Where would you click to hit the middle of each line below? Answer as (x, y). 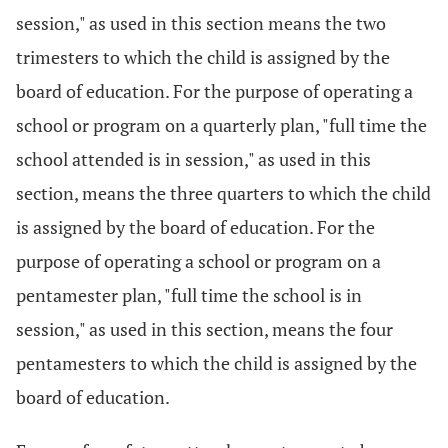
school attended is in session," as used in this (193, 159)
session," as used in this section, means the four (204, 329)
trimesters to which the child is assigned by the (203, 57)
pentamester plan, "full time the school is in (189, 295)
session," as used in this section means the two (201, 23)
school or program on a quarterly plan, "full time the (221, 125)
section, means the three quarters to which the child (223, 193)
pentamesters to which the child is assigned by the (216, 363)
